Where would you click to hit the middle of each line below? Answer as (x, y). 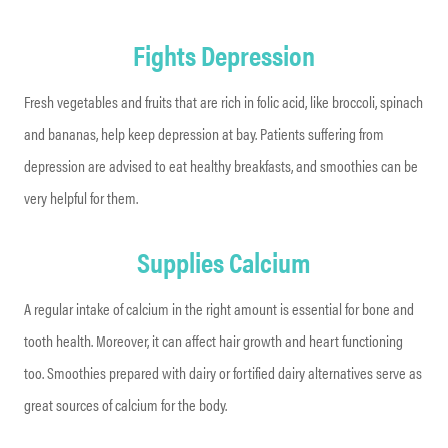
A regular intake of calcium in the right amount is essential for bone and (219, 308)
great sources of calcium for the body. (125, 404)
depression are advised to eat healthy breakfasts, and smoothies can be (221, 165)
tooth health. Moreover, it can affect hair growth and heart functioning (213, 340)
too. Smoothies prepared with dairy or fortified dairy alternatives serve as (223, 372)
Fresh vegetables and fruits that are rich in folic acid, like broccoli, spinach (223, 101)
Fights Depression (224, 53)
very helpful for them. (81, 197)
